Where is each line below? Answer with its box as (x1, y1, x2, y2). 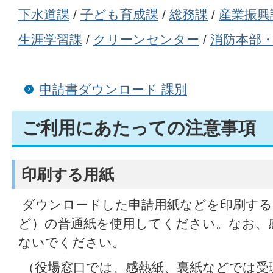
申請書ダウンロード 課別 (40, 82, 187, 96)
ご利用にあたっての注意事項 (22, 118, 256, 138)
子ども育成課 (80, 7, 158, 21)
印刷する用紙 (21, 165, 114, 183)
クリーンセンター (93, 32, 199, 46)
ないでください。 (18, 235, 125, 249)
